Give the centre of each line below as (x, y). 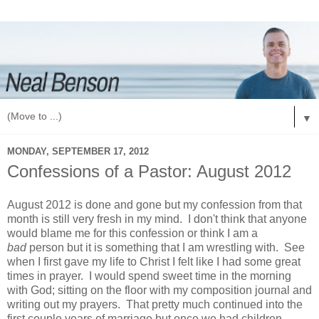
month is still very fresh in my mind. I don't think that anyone (157, 219)
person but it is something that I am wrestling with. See (166, 248)
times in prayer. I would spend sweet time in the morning (149, 276)
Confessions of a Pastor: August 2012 (149, 171)
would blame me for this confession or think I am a (132, 234)
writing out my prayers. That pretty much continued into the (155, 305)
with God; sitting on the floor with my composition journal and (159, 291)
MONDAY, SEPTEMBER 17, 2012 (78, 152)
